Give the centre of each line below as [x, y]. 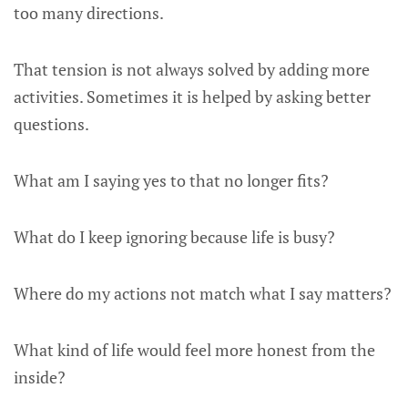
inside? [40, 377]
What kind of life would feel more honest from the [194, 350]
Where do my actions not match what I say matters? [203, 293]
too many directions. [89, 13]
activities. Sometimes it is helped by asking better [192, 97]
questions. [51, 124]
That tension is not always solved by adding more [192, 69]
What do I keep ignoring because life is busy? [174, 237]
